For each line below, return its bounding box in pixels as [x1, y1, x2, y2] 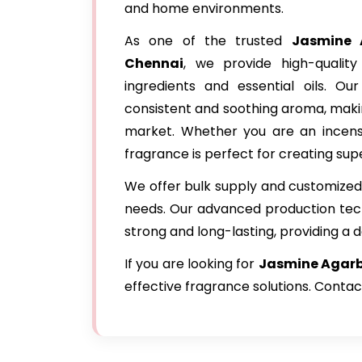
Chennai [124, 54, 183, 73]
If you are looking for [124, 255, 259, 273]
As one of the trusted [124, 32, 292, 50]
